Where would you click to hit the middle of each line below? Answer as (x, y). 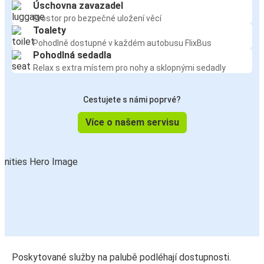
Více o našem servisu (132, 123)
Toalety (49, 31)
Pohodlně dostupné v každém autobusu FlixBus (122, 43)
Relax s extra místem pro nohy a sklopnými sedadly (129, 68)
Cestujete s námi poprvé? (132, 100)
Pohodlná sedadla (72, 55)
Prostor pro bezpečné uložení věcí (97, 19)
